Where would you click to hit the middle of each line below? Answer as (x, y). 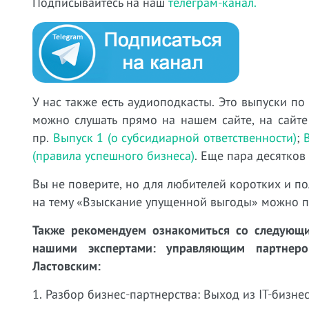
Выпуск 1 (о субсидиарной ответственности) (175, 137)
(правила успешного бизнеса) (113, 155)
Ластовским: (67, 266)
